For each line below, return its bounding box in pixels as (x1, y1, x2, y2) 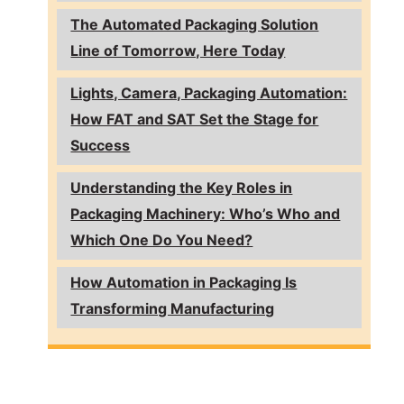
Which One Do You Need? (70, 231, 253, 250)
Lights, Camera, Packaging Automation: (70, 84, 348, 103)
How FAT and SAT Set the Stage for (70, 110, 319, 129)
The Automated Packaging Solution (70, 15, 319, 34)
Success (70, 136, 131, 155)
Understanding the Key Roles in (70, 179, 293, 197)
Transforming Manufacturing (70, 299, 275, 318)
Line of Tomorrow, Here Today (70, 41, 286, 60)
